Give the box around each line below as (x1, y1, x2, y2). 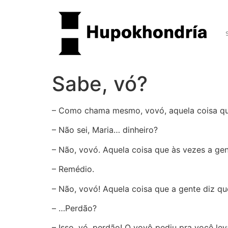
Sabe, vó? (52, 71, 148, 96)
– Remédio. (52, 164, 94, 175)
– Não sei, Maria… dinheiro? (52, 125, 158, 135)
